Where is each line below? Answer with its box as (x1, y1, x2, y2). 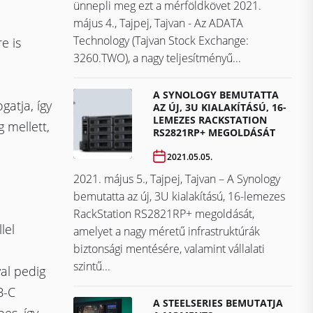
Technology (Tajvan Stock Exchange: (73, 33, 249, 49)
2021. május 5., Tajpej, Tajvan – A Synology (73, 171, 280, 187)
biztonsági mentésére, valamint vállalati (73, 241, 265, 257)
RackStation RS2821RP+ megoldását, (73, 206, 254, 222)
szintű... (73, 259, 110, 275)
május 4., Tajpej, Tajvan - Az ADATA (73, 15, 243, 31)
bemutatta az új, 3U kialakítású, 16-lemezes (73, 189, 285, 205)
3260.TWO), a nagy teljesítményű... (73, 50, 241, 66)
